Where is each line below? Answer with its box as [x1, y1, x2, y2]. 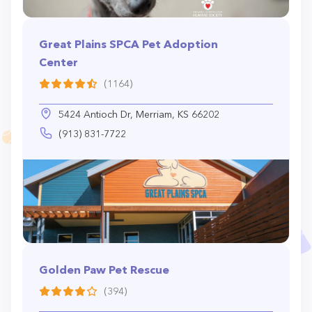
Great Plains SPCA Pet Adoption [39, 37, 218, 51]
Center [39, 55, 78, 69]
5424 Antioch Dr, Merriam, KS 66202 [58, 108, 219, 120]
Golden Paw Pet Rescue [39, 263, 169, 276]
